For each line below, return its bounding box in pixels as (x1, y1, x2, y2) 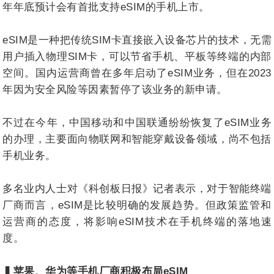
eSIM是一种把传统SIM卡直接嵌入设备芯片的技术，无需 (2, 34, 272, 46)
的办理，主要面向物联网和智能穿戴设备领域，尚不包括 (2, 133, 272, 145)
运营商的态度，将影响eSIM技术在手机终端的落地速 (2, 215, 272, 228)
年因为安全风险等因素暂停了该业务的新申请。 (2, 83, 228, 95)
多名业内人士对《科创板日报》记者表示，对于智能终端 (2, 182, 272, 194)
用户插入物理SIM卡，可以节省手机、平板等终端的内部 (2, 50, 272, 62)
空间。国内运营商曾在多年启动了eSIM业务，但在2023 (2, 67, 272, 79)
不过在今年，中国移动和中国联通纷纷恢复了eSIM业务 (2, 116, 272, 128)
